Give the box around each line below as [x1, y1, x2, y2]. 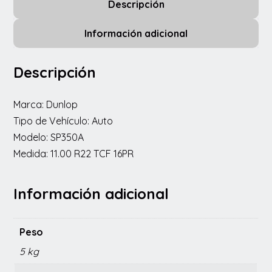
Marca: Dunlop [13, 98, 78, 110]
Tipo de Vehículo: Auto [13, 115, 114, 127]
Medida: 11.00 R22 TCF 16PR [13, 148, 134, 160]
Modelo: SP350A [13, 131, 84, 143]
